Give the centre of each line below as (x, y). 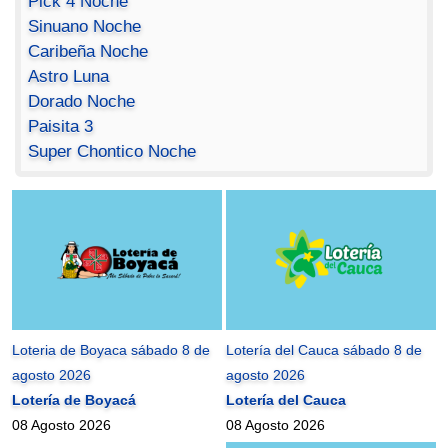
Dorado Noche (82, 102)
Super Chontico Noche (112, 152)
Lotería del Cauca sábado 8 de (324, 349)
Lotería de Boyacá (74, 399)
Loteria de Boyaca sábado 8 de (111, 349)
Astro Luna (69, 77)
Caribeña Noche (88, 52)
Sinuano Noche (85, 27)
